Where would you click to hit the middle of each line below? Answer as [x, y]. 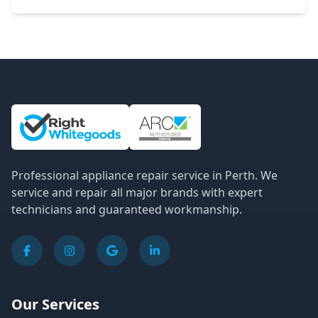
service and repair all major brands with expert [137, 192]
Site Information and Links [82, 112]
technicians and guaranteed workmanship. [127, 209]
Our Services [55, 304]
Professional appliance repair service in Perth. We [144, 175]
